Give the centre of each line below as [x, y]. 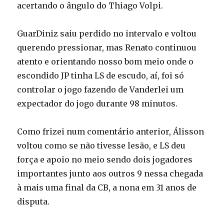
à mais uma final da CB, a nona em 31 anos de [107, 188]
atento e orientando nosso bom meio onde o [105, 62]
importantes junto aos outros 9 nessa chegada [110, 174]
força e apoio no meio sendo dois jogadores [105, 160]
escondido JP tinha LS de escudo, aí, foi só [101, 76]
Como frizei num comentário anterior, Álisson [111, 132]
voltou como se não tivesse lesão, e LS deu [101, 146]
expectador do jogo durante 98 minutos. [97, 104]
